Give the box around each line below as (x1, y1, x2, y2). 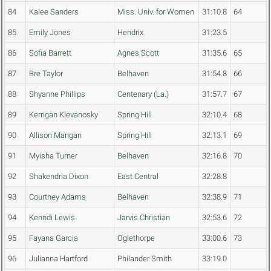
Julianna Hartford (29, 254, 88, 264)
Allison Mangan (29, 131, 82, 140)
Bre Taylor (29, 69, 63, 79)
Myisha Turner (29, 151, 77, 161)
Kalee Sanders (29, 7, 79, 17)
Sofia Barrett (29, 48, 71, 58)
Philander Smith (117, 254, 172, 264)
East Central (117, 172, 158, 181)
